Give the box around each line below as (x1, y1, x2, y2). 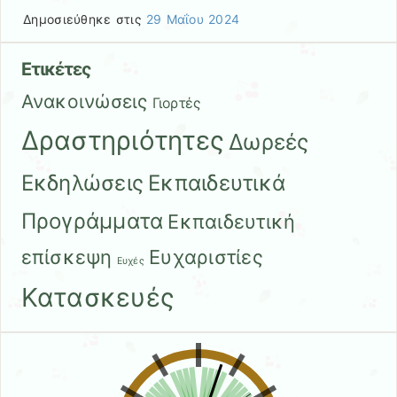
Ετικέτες (20, 58, 91, 81)
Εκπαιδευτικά (148, 170, 286, 197)
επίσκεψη (20, 245, 113, 269)
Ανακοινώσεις (20, 90, 148, 113)
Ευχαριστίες (149, 245, 263, 269)
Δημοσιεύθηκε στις (23, 12, 146, 27)
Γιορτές (152, 95, 202, 113)
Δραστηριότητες (20, 125, 225, 157)
